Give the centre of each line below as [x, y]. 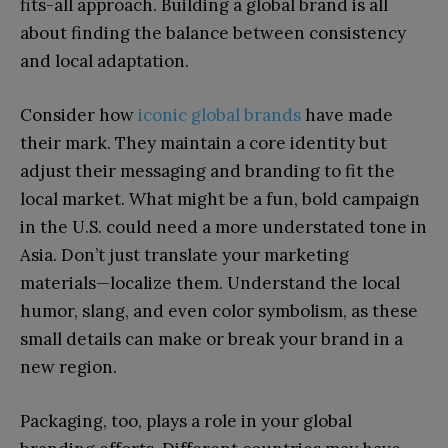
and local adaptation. [104, 61]
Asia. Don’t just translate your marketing [184, 255]
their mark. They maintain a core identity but [203, 143]
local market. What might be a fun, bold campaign [220, 199]
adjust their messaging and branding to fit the [207, 171]
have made [347, 115]
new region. [68, 367]
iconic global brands [219, 115]
